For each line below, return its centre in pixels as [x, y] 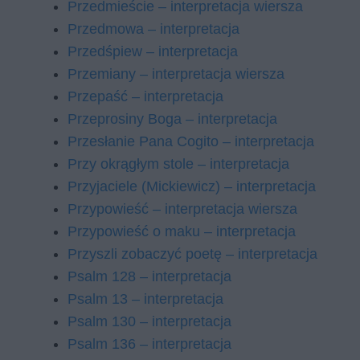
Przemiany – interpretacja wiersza [176, 74]
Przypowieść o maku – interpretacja [182, 231]
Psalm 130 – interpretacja [149, 321]
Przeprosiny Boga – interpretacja [172, 119]
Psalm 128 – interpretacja [149, 276]
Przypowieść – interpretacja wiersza [182, 209]
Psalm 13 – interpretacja [145, 299]
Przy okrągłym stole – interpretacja [178, 164]
